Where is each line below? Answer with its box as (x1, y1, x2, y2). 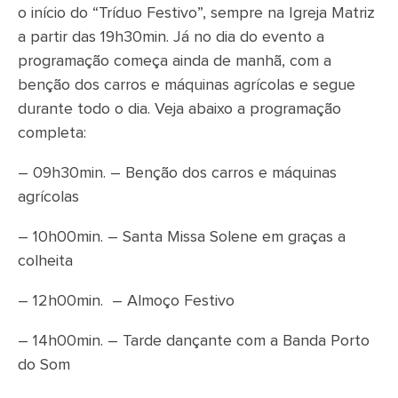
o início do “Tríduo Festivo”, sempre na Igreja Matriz (18, 5, 375, 22)
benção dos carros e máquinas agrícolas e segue (18, 77, 355, 94)
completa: (18, 125, 86, 142)
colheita (18, 253, 73, 270)
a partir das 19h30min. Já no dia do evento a (18, 29, 324, 46)
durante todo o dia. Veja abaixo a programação (18, 101, 341, 118)
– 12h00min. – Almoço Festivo (18, 293, 235, 310)
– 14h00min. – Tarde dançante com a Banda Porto (18, 333, 370, 350)
